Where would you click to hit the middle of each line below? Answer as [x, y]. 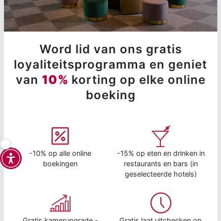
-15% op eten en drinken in [161, 153]
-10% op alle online [60, 153]
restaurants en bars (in [161, 164]
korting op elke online [138, 80]
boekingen [60, 164]
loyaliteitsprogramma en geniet [110, 65]
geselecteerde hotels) [161, 174]
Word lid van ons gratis [110, 49]
